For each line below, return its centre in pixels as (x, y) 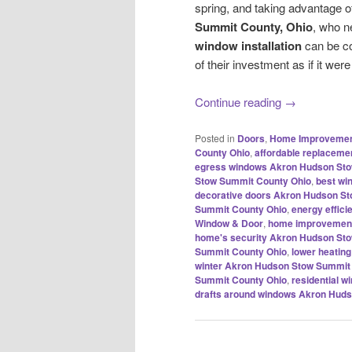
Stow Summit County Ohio (253, 180)
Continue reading (240, 102)
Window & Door (229, 223)
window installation (248, 46)
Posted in (215, 137)
